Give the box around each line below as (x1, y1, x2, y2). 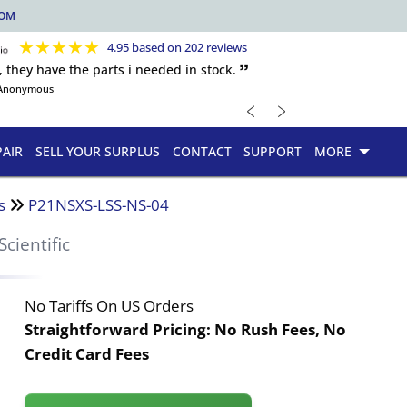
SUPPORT (243, 143, 303, 161)
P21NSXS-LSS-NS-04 (28, 194, 170, 215)
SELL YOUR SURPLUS (35, 143, 160, 161)
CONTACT (172, 143, 232, 161)
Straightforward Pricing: (25, 318, 215, 340)
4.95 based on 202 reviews (107, 39, 248, 55)
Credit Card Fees (25, 342, 150, 364)
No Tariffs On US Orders (25, 294, 194, 316)
